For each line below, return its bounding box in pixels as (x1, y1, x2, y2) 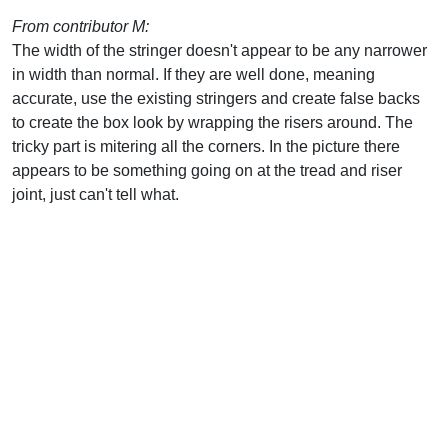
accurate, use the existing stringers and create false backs (12, 89, 420, 107)
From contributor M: (12, 17, 149, 35)
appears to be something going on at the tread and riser (12, 161, 402, 179)
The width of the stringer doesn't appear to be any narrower (12, 41, 427, 59)
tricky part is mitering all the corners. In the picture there (12, 137, 400, 155)
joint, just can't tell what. (12, 185, 179, 203)
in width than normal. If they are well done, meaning (12, 65, 375, 83)
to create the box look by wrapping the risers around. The (12, 113, 413, 131)
